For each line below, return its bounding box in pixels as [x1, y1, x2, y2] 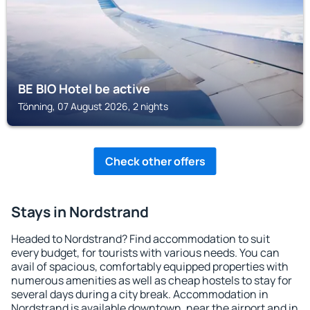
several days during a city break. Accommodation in [11, 286, 268, 302]
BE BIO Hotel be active [18, 80, 150, 97]
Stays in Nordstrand [11, 202, 149, 221]
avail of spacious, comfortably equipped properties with [11, 259, 289, 274]
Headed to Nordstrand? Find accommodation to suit [11, 231, 270, 246]
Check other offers [104, 154, 206, 169]
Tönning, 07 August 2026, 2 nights [18, 100, 168, 113]
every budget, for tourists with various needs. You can [11, 245, 280, 260]
